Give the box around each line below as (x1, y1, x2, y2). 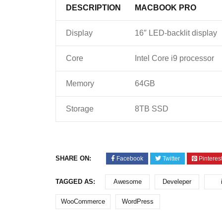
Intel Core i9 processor (135, 54, 214, 63)
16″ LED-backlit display (135, 29, 217, 38)
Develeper (163, 178, 191, 186)
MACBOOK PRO (135, 3, 196, 12)
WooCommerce (61, 198, 105, 206)
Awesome (113, 178, 142, 186)
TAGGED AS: (55, 178, 95, 186)
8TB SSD (135, 105, 168, 113)
